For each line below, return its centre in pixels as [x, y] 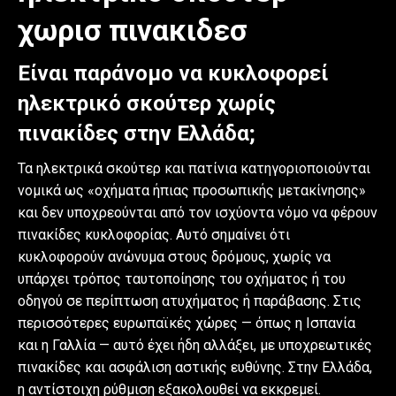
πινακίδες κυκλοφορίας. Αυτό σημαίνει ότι [154, 234]
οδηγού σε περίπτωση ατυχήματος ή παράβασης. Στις [190, 301]
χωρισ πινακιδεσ [133, 30]
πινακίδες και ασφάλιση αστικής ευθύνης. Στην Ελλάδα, [195, 367]
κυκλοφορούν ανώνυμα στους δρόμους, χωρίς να [174, 256]
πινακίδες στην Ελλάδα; [137, 133]
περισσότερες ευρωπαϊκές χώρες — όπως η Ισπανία [187, 323]
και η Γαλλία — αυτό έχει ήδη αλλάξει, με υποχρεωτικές [195, 345]
